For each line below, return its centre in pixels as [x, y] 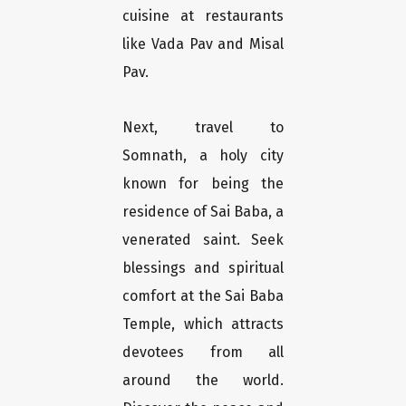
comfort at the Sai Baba [203, 296]
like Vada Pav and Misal [203, 44]
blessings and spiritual [203, 268]
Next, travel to [203, 128]
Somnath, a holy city [203, 156]
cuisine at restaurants [203, 16]
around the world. [203, 381]
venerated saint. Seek [203, 240]
